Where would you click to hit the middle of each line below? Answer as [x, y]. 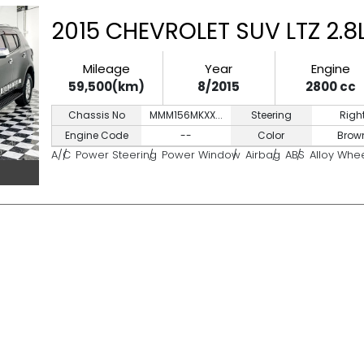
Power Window [201, 155]
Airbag [262, 155]
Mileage [107, 69]
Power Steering [116, 155]
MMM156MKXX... [186, 115]
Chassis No [96, 115]
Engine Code [96, 135]
